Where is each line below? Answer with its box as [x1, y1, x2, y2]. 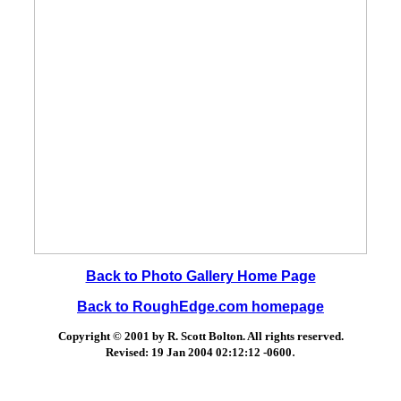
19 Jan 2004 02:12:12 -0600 [151, 346, 292, 359]
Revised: [106, 346, 151, 359]
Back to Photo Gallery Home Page [85, 269, 316, 284]
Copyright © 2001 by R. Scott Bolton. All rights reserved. [57, 329, 344, 343]
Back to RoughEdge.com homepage [77, 299, 324, 314]
